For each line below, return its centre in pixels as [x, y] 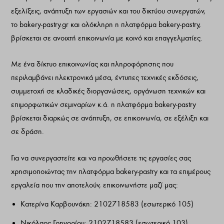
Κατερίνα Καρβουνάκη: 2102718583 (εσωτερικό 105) [107, 204]
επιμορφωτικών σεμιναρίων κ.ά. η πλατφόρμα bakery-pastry [104, 105]
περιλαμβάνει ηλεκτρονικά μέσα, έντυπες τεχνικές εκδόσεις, [105, 78]
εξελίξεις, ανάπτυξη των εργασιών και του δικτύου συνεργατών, [108, 11]
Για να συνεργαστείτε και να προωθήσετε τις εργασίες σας [101, 158]
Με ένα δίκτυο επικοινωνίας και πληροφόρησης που [92, 64]
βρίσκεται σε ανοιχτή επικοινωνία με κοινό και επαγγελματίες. [107, 38]
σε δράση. [28, 132]
